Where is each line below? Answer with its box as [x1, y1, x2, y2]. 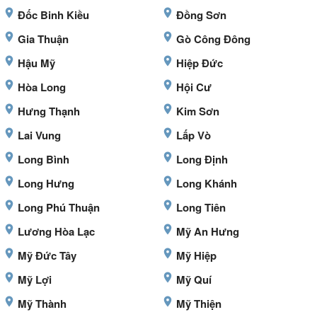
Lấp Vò [176, 127, 211, 144]
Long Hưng [18, 175, 74, 192]
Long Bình [18, 151, 69, 168]
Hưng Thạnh [18, 103, 80, 120]
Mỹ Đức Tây [18, 248, 76, 264]
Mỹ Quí [176, 272, 212, 288]
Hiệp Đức [176, 55, 223, 71]
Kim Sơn [176, 103, 219, 120]
